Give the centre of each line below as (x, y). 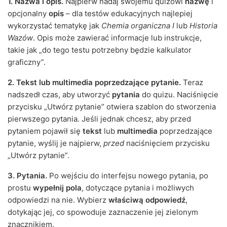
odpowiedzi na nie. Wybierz (58, 200)
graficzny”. (27, 62)
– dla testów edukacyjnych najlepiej (128, 14)
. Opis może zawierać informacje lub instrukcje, (117, 38)
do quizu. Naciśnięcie (179, 95)
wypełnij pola (57, 188)
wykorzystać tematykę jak (54, 26)
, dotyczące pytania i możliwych (138, 188)
